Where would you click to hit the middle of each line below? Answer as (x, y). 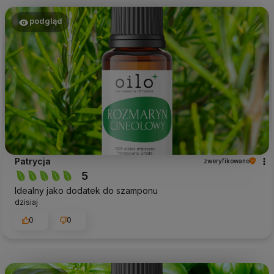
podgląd (46, 21)
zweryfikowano (227, 161)
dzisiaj (26, 202)
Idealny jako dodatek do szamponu (86, 190)
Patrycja (33, 161)
